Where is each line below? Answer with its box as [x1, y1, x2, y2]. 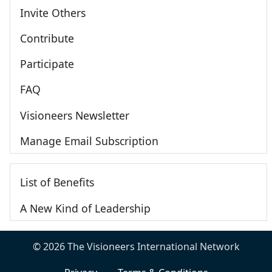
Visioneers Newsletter [20, 107, 129, 123]
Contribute [20, 30, 74, 46]
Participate [20, 56, 74, 72]
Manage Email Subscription [20, 134, 158, 149]
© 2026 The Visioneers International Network [32, 239, 240, 253]
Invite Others [20, 5, 86, 20]
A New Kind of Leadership [20, 200, 151, 216]
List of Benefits [20, 175, 94, 190]
